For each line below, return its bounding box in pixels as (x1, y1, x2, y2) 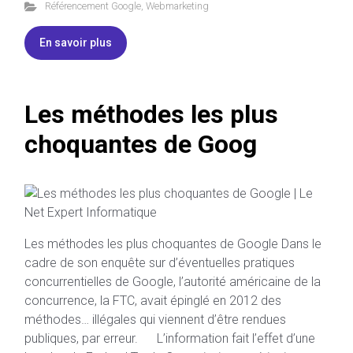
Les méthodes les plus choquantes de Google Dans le (24, 236, 321, 251)
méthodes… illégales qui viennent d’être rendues (24, 311, 286, 327)
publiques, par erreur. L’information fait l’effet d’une (24, 330, 315, 346)
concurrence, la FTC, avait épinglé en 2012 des (24, 292, 281, 308)
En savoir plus (39, 35, 112, 49)
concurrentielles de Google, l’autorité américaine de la (24, 273, 321, 289)
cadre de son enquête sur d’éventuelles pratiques (24, 255, 295, 270)
